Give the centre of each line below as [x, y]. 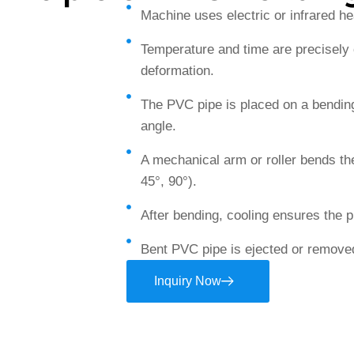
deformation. [177, 71]
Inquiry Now [188, 281]
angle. [158, 126]
